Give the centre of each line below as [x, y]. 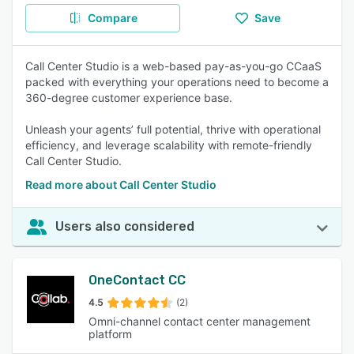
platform [111, 334]
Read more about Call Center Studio [121, 185]
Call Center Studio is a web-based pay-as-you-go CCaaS [173, 66]
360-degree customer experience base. [129, 98]
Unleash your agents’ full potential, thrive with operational [173, 129]
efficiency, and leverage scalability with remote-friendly [169, 145]
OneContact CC [137, 280]
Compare [112, 18]
